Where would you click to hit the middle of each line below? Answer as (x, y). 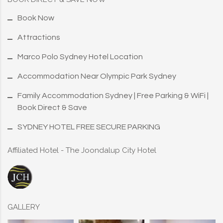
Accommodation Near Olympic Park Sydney (97, 76)
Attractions (39, 38)
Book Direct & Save (52, 108)
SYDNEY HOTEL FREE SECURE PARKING (89, 127)
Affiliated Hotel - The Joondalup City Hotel (82, 151)
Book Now (36, 18)
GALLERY (24, 207)
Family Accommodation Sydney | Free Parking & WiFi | (113, 96)
